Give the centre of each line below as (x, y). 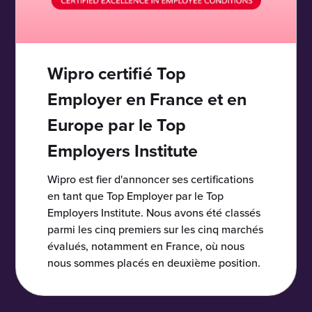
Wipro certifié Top (117, 74)
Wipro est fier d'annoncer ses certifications (151, 179)
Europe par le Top (117, 125)
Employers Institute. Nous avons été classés (154, 213)
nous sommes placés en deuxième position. (154, 263)
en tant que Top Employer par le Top (136, 196)
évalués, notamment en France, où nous (146, 246)
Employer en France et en (147, 100)
